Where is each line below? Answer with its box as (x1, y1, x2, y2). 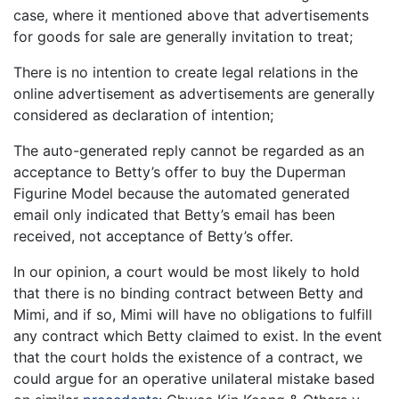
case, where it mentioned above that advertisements (13, 6, 369, 25)
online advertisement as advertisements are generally (13, 85, 375, 103)
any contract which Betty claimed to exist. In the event (13, 327, 382, 346)
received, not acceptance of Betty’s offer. (13, 227, 293, 246)
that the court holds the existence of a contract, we (13, 348, 362, 367)
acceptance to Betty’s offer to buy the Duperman (13, 163, 346, 182)
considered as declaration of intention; (13, 106, 273, 125)
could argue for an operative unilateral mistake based (13, 370, 375, 388)
